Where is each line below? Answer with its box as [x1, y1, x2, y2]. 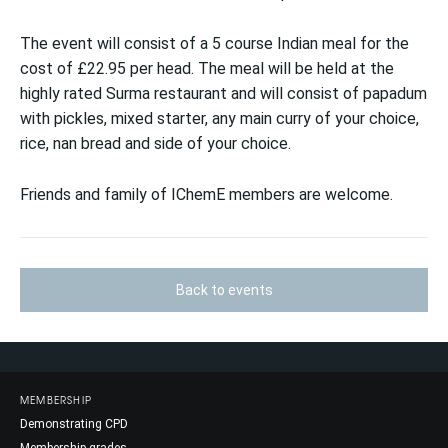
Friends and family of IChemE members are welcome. [20, 185, 393, 204]
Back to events [175, 282, 273, 298]
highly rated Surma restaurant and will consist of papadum [20, 84, 427, 103]
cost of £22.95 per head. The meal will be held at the [20, 59, 394, 78]
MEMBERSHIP [20, 392, 92, 407]
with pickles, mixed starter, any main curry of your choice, [20, 109, 419, 128]
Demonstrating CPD [20, 417, 128, 431]
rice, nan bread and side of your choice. [20, 134, 291, 153]
